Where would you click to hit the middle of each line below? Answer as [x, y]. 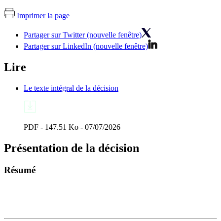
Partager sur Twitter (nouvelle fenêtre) [83, 35]
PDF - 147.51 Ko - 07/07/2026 [72, 127]
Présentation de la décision [72, 148]
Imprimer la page [43, 15]
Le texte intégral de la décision [71, 88]
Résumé [20, 170]
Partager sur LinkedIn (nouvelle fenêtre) [86, 46]
